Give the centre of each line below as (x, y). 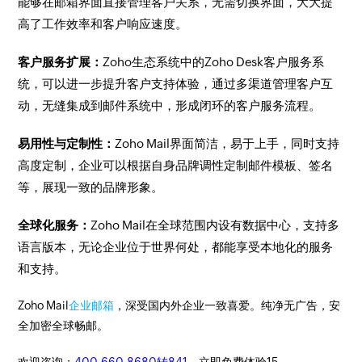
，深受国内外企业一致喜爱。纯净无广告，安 (227, 305)
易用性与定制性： (67, 143)
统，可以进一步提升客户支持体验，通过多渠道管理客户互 (176, 84)
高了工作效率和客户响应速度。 (103, 24)
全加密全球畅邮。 (63, 326)
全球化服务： (55, 225)
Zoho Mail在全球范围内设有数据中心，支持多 (215, 225)
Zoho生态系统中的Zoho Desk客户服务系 (214, 62)
